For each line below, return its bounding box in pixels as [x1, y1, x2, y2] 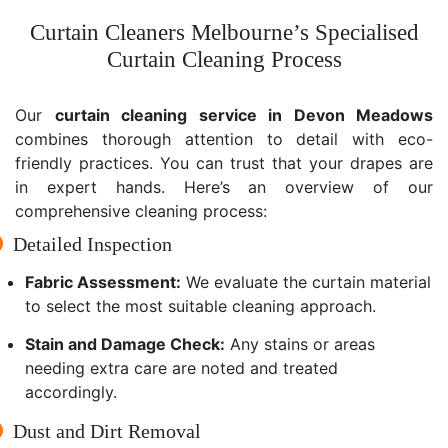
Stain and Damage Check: [25, 333, 225, 354]
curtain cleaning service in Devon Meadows [54, 104, 433, 125]
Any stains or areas [225, 333, 375, 354]
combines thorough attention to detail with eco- [15, 128, 433, 149]
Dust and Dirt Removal [13, 419, 201, 442]
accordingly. [25, 381, 117, 402]
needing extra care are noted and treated [25, 357, 338, 378]
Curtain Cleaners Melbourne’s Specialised [29, 19, 419, 45]
